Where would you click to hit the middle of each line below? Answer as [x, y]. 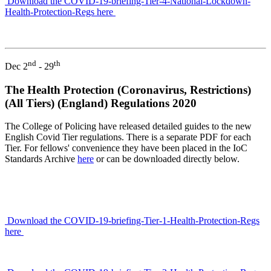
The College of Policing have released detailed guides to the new [128, 126]
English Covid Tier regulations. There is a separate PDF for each [128, 137]
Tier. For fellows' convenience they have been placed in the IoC [126, 148]
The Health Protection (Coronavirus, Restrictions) [128, 90]
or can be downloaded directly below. [167, 159]
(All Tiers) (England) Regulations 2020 [101, 103]
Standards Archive [41, 159]
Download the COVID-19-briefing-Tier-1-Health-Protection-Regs [132, 221]
